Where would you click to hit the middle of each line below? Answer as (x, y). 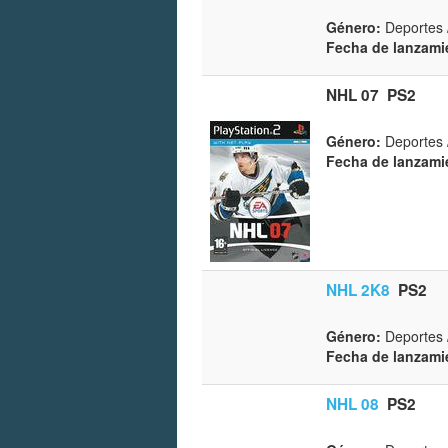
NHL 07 (352, 94)
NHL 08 (352, 403)
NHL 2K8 (358, 289)
